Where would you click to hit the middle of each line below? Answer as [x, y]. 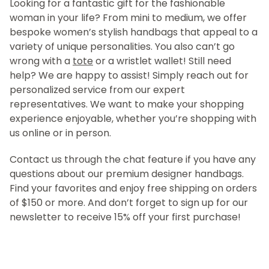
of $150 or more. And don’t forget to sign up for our [129, 203]
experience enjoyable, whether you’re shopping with [133, 119]
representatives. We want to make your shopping [127, 104]
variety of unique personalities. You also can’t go [122, 47]
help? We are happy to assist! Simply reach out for [129, 76]
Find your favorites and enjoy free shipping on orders [133, 189]
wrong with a [41, 61]
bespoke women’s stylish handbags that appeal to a [134, 32]
